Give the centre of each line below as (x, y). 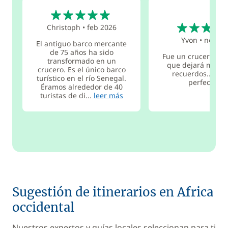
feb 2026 (102, 27)
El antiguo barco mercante (82, 43)
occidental (43, 207)
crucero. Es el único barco (81, 69)
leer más (108, 95)
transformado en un (81, 61)
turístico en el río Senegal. (82, 78)
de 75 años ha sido (81, 52)
